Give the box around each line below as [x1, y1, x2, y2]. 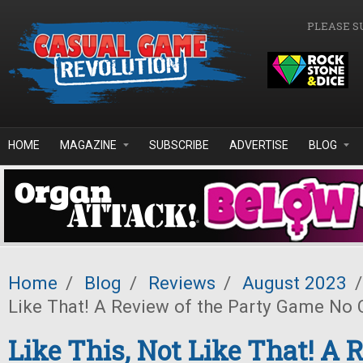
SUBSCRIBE [149, 139, 209, 152]
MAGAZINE [60, 139, 117, 152]
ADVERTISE [229, 139, 288, 152]
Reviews [148, 272, 216, 293]
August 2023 [242, 272, 347, 293]
